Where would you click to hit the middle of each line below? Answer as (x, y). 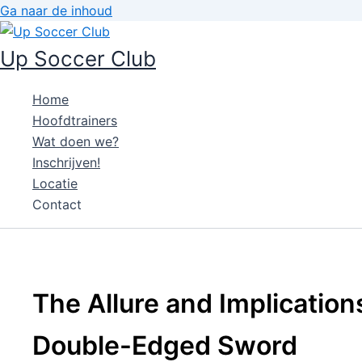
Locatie (55, 183)
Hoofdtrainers (75, 120)
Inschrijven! (66, 162)
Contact (57, 204)
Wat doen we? (76, 141)
